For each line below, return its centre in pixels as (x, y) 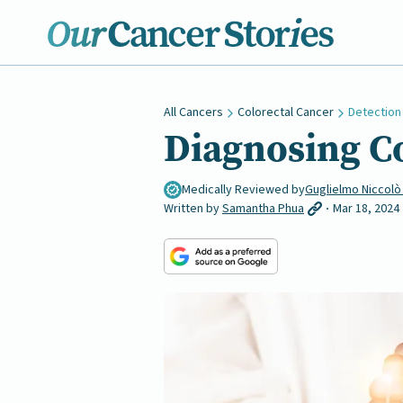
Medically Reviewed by (243, 189)
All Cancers (193, 112)
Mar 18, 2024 (366, 208)
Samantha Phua (263, 208)
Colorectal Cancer (286, 112)
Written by (193, 208)
